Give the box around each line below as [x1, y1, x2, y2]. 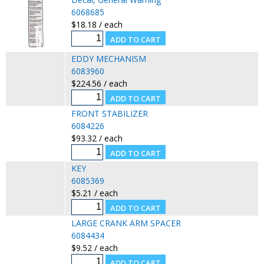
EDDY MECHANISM [71, 52, 146, 64]
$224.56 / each [71, 77, 127, 89]
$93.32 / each [71, 132, 123, 144]
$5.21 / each [71, 187, 118, 199]
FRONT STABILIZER [71, 107, 148, 119]
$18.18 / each [71, 18, 123, 30]
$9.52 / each [71, 242, 118, 253]
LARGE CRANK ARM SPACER [71, 217, 181, 229]
